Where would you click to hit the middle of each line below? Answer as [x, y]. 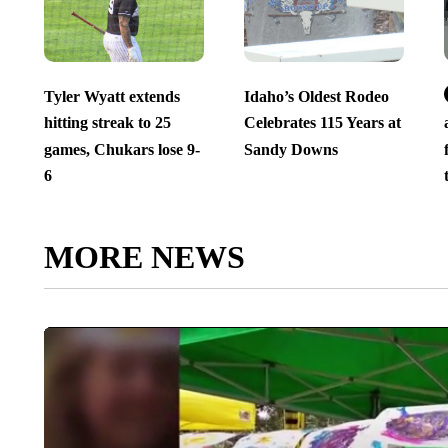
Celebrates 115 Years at [322, 123]
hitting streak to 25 [107, 123]
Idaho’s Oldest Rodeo [316, 97]
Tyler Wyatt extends [111, 97]
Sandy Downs [290, 149]
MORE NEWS [144, 257]
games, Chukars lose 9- [121, 149]
